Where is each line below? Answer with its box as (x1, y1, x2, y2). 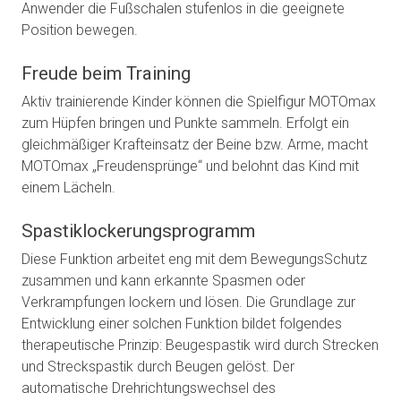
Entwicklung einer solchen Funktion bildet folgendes (21, 315, 342, 333)
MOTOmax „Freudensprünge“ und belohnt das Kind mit (21, 158, 359, 175)
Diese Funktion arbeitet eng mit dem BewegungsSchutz (21, 251, 367, 269)
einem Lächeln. (21, 179, 115, 197)
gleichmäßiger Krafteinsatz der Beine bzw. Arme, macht (21, 136, 368, 154)
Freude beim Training (21, 63, 191, 85)
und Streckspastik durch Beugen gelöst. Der (21, 358, 294, 376)
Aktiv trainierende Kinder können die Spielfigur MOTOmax (21, 93, 376, 111)
